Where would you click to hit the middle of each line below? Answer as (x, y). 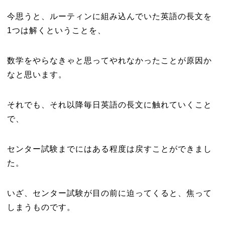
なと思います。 (37, 75)
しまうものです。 (41, 207)
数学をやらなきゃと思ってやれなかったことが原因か (109, 61)
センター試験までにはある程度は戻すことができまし (109, 149)
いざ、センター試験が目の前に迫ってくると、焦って (109, 193)
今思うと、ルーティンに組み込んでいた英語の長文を (109, 16)
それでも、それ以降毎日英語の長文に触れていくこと (109, 105)
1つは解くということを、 (56, 30)
